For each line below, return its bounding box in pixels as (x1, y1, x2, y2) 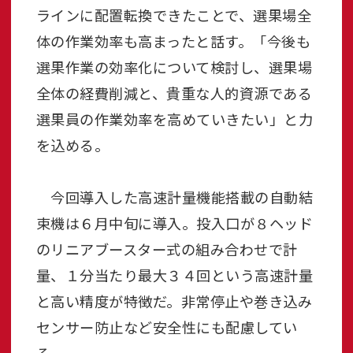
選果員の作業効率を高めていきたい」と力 (35, 109, 313, 130)
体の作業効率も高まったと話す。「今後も (35, 31, 310, 52)
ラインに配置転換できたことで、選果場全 (35, 5, 311, 26)
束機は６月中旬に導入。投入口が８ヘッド (35, 213, 313, 234)
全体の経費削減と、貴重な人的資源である (35, 83, 312, 104)
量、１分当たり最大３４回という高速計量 (35, 265, 313, 286)
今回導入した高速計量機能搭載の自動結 (35, 187, 313, 208)
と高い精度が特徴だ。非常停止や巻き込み (35, 291, 312, 312)
